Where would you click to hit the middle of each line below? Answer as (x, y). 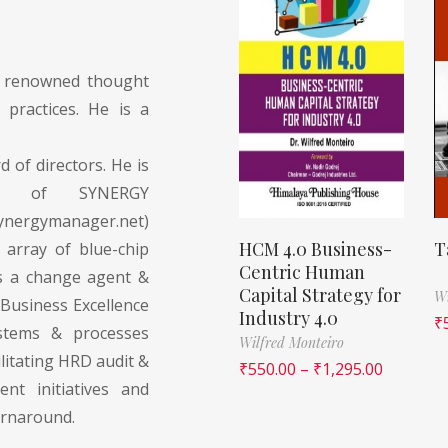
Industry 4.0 (288, 317)
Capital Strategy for (320, 294)
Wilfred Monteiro (291, 342)
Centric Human (302, 271)
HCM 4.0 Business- (315, 248)
